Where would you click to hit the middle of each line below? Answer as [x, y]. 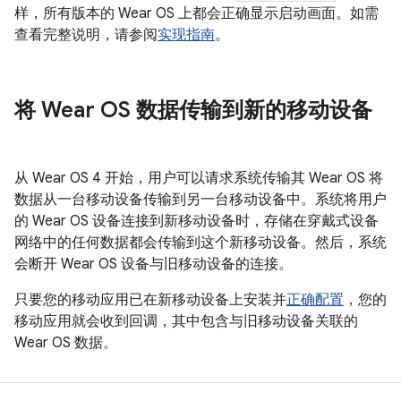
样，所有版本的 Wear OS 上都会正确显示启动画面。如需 [196, 13]
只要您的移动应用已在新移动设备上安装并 [150, 300]
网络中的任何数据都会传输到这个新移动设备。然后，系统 [200, 243]
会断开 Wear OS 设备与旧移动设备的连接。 [154, 264]
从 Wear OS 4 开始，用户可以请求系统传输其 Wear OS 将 [199, 178]
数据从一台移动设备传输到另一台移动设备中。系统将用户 [200, 200]
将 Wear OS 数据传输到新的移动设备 [193, 110]
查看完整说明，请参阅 [86, 35]
